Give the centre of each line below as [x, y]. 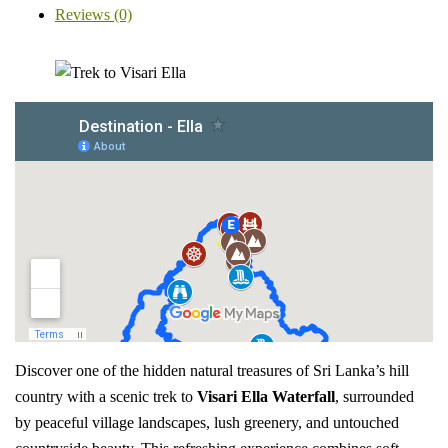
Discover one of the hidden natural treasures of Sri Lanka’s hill [212, 370]
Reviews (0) [93, 14]
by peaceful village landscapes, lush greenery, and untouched [207, 422]
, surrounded [374, 396]
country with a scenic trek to [106, 396]
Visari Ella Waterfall [266, 396]
